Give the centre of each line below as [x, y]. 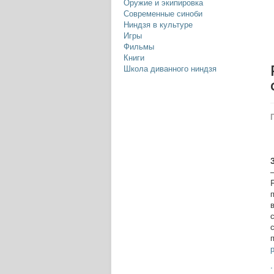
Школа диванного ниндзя [170, 68]
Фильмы [139, 46]
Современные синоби [163, 13]
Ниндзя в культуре [158, 24]
